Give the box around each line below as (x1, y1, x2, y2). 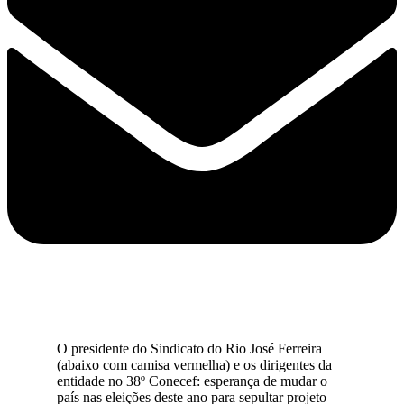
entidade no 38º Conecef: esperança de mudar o (57, 372, 327, 389)
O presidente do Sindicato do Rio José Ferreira (57, 340, 322, 356)
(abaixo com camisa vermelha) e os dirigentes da (57, 356, 332, 372)
